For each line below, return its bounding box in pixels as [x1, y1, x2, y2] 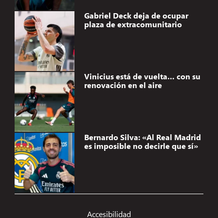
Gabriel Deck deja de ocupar [84, 10, 188, 21]
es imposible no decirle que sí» [84, 141, 198, 151]
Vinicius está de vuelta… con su [84, 71, 200, 82]
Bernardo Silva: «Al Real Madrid [84, 132, 201, 143]
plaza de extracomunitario [84, 19, 182, 30]
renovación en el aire [84, 80, 162, 91]
